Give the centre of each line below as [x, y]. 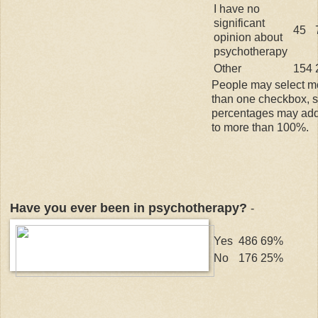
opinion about [248, 37]
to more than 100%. [260, 127]
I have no [237, 9]
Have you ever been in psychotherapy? [130, 208]
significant [239, 23]
